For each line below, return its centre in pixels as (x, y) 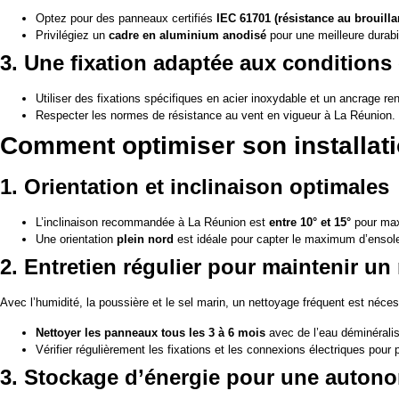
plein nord (145, 240)
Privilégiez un (72, 36)
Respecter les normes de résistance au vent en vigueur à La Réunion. (216, 116)
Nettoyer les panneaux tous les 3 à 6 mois (151, 332)
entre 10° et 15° (310, 223)
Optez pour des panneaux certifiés (126, 19)
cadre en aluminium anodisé (187, 36)
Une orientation (76, 240)
